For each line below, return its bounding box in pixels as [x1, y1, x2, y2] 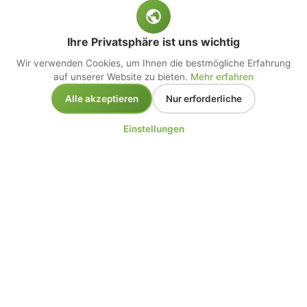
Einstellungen [123, 123, 184, 134]
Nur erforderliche [166, 93, 242, 104]
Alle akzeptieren [65, 93, 138, 104]
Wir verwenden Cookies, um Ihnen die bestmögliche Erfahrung [16, 58, 291, 69]
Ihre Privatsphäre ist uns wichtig [67, 35, 240, 49]
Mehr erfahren [191, 71, 254, 82]
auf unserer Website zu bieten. [53, 71, 191, 82]
